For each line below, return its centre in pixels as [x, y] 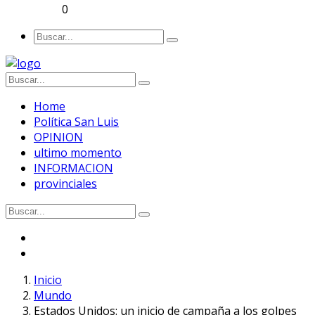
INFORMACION [73, 168]
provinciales [65, 183]
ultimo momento [78, 152]
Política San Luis [76, 121]
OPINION [58, 137]
